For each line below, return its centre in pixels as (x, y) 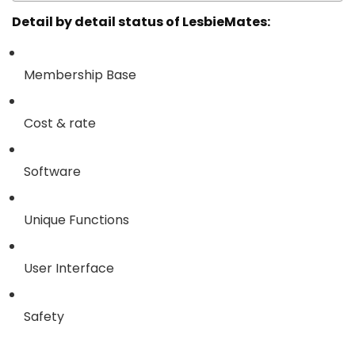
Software (52, 172)
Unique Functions (76, 220)
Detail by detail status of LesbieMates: (141, 22)
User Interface (69, 269)
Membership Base (80, 75)
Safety (44, 317)
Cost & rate (60, 124)
